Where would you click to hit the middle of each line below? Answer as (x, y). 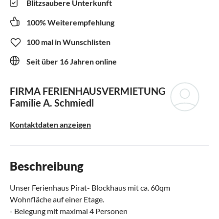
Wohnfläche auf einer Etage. (57, 199)
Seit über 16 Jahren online (72, 61)
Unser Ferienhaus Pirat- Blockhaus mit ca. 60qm (90, 187)
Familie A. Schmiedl (52, 102)
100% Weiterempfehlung (70, 22)
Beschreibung (47, 166)
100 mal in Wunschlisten (68, 42)
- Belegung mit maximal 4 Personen (69, 211)
